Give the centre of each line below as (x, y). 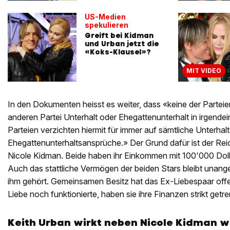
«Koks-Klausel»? (118, 52)
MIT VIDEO (204, 71)
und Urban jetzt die (122, 44)
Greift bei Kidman (119, 36)
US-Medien (105, 17)
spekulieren (107, 25)
